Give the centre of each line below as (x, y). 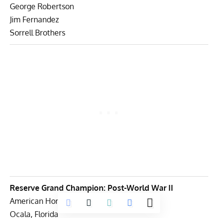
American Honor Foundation (59, 201)
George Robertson (42, 6)
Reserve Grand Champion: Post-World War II (91, 188)
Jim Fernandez (34, 19)
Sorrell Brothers (37, 32)
